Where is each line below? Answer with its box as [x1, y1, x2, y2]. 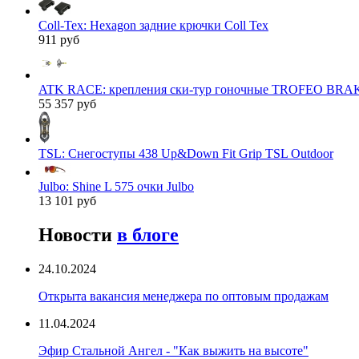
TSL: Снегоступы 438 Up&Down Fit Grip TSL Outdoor [38, 147, 333, 161]
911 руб [38, 33, 79, 47]
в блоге [117, 224, 179, 246]
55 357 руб [38, 97, 96, 111]
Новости [38, 224, 117, 246]
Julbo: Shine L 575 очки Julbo [38, 179, 194, 194]
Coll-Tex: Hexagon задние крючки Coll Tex [38, 18, 268, 33]
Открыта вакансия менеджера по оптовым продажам [38, 289, 329, 304]
